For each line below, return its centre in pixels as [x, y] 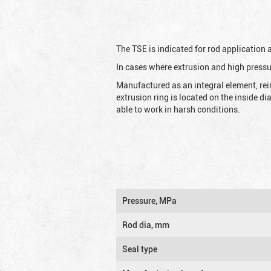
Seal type [140, 249]
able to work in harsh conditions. [178, 109]
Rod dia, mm [146, 224]
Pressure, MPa [149, 200]
